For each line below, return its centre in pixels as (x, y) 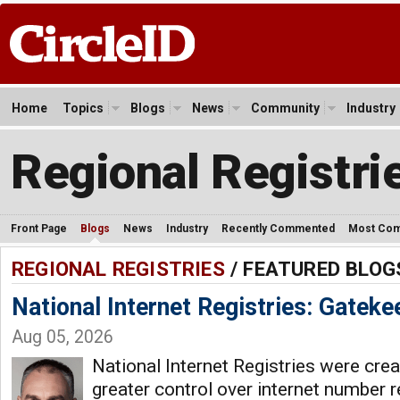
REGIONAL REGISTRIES (118, 269)
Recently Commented (278, 229)
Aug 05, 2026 (62, 337)
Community (285, 108)
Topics (83, 108)
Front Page (39, 229)
